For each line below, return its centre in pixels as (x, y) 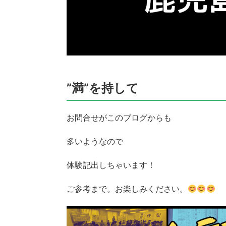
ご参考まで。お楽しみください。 (127, 189)
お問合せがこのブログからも (119, 118)
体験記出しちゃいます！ (111, 165)
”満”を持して (103, 88)
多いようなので (95, 142)
